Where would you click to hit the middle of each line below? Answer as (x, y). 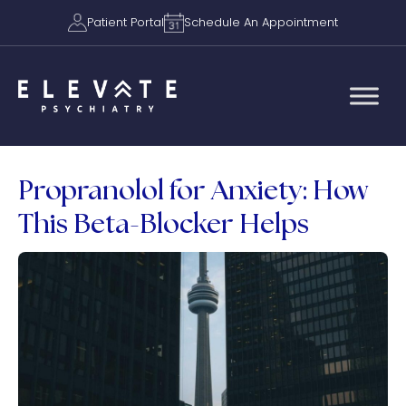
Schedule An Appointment (261, 22)
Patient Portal (126, 22)
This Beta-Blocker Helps (164, 223)
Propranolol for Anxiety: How (193, 189)
